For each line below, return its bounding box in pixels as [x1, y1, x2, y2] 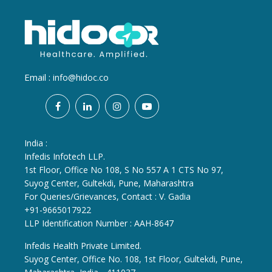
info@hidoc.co [53, 71, 109, 83]
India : [24, 137, 47, 149]
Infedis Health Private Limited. [24, 239, 141, 251]
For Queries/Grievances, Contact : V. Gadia [24, 190, 191, 202]
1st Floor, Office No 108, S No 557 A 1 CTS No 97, [24, 163, 223, 175]
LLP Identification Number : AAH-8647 [24, 217, 174, 229]
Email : [24, 70, 53, 83]
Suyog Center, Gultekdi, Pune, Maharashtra [24, 177, 194, 189]
